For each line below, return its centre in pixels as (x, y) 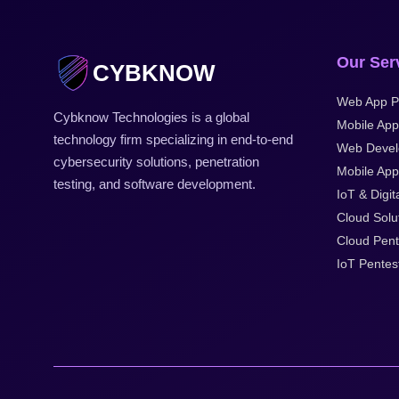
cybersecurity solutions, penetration (157, 162)
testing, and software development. (155, 184)
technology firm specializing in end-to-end (174, 139)
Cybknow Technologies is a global (152, 117)
